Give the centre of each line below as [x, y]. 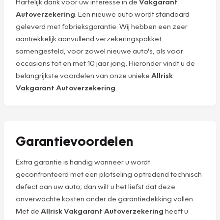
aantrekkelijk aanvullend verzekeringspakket [89, 39]
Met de [28, 211]
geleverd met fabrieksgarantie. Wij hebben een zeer [102, 26]
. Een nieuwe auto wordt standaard [132, 14]
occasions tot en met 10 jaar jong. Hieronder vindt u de [105, 63]
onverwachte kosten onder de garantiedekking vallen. [105, 199]
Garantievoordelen [75, 141]
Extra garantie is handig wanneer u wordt [83, 162]
